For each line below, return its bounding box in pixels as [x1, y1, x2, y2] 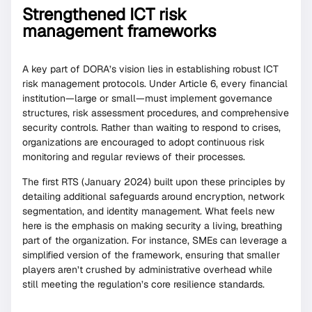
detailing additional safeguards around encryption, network [22, 189, 285, 203]
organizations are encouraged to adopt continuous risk [22, 136, 265, 149]
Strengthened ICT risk [22, 3, 187, 26]
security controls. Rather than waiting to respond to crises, [22, 121, 281, 134]
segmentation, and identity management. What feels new [22, 204, 274, 217]
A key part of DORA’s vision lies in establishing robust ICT [22, 63, 279, 76]
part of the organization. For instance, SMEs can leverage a [22, 233, 287, 247]
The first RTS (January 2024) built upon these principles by [22, 175, 286, 188]
